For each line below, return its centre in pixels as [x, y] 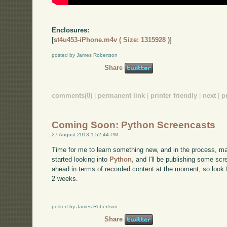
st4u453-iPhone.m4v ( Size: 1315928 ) [112, 40]
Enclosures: [71, 30]
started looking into [81, 160]
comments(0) [72, 95]
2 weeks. [65, 179]
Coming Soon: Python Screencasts [134, 125]
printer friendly [174, 95]
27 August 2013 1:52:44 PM [85, 135]
